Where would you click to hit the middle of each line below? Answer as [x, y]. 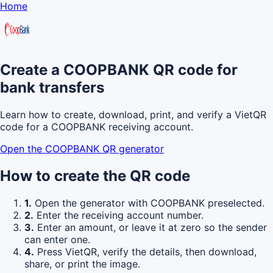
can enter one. [57, 239]
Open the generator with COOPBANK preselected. [148, 203]
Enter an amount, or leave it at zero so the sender [151, 227]
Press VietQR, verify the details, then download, [145, 251]
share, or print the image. [82, 264]
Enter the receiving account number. [119, 215]
